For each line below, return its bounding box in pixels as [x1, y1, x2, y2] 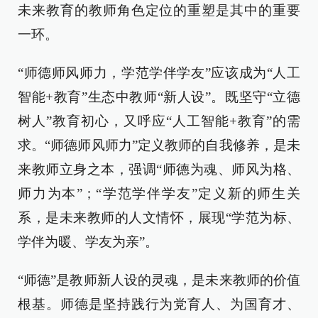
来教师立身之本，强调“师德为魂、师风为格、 [18, 162, 300, 177]
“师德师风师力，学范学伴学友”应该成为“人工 [18, 65, 300, 80]
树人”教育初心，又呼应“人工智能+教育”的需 [18, 114, 300, 128]
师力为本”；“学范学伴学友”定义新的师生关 [18, 186, 300, 201]
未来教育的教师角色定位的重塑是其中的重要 [18, 3, 300, 18]
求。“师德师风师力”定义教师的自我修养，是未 [18, 138, 300, 153]
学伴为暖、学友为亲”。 [18, 234, 158, 249]
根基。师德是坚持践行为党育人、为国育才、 [18, 297, 300, 312]
